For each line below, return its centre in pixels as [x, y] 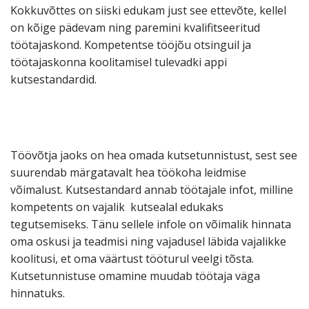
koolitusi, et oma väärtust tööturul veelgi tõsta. [132, 259]
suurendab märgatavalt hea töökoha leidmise [128, 173]
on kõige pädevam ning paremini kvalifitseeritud [135, 28]
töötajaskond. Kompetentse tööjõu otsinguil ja [131, 45]
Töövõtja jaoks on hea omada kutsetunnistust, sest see [154, 156]
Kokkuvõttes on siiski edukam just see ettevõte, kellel [148, 11]
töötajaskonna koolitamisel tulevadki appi [119, 62]
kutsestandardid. [53, 80]
